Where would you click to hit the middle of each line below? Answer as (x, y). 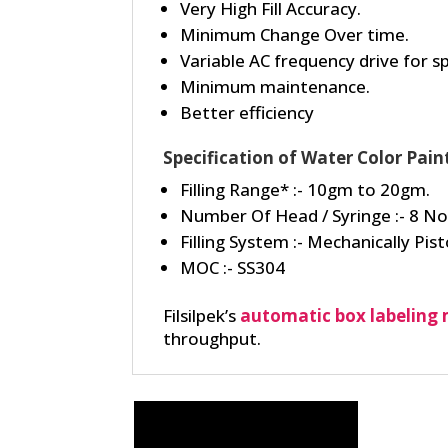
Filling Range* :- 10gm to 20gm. (305, 189)
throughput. (212, 338)
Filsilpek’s (199, 315)
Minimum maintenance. (275, 86)
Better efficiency (247, 112)
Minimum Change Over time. (294, 34)
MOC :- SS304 (232, 267)
